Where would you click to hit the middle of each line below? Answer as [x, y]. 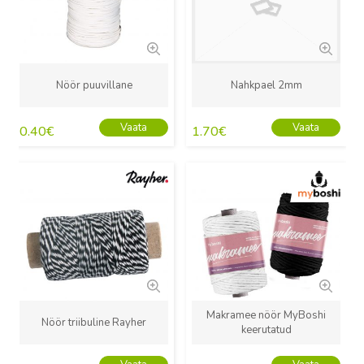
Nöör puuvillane [94, 86]
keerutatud [266, 330]
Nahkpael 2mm [266, 86]
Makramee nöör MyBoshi [266, 316]
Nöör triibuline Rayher [94, 323]
